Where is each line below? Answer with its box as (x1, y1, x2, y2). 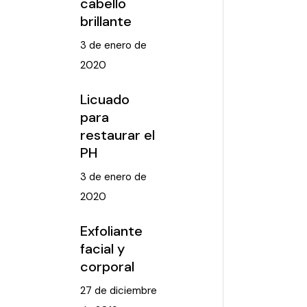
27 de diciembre (79, 284, 157, 297)
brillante (79, 12, 132, 30)
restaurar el (79, 126, 155, 144)
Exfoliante (79, 222, 143, 240)
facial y (79, 240, 125, 258)
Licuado (79, 90, 130, 108)
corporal (79, 258, 134, 275)
